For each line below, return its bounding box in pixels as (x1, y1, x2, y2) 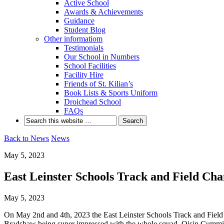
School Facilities (64, 61, 116, 70)
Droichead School (64, 97, 121, 106)
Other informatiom (44, 34, 102, 43)
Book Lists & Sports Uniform (64, 88, 157, 97)
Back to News (4, 134, 49, 142)
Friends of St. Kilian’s (64, 79, 133, 88)
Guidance (64, 16, 94, 25)
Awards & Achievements (64, 7, 143, 16)
